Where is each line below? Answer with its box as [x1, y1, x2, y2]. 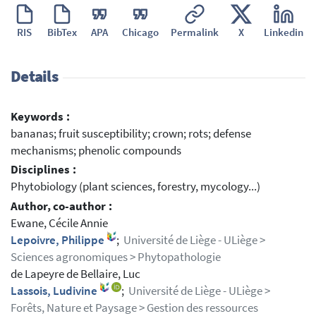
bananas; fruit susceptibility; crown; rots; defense [11, 126, 251, 141]
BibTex [47, 25, 77, 39]
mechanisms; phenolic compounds [11, 142, 181, 158]
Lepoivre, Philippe [11, 233, 107, 248]
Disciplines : [11, 162, 76, 178]
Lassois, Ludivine [11, 284, 99, 299]
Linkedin [263, 25, 303, 39]
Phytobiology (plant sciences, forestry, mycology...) [11, 179, 260, 195]
